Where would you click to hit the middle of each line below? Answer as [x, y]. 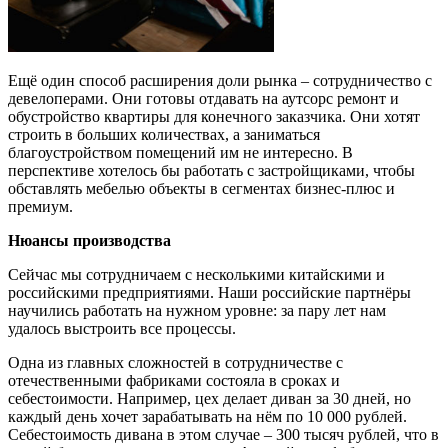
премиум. [40, 206]
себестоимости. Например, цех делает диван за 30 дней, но [209, 398]
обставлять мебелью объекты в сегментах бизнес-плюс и [201, 188]
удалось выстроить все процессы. [122, 328]
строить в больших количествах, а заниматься [164, 134]
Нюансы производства [89, 240]
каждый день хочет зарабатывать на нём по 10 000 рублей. [207, 416]
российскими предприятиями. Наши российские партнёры [209, 292]
